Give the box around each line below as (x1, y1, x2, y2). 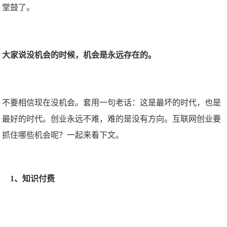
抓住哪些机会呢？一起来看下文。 (2, 131, 124, 139)
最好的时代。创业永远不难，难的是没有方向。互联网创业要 (2, 115, 221, 123)
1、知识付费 (2, 174, 55, 183)
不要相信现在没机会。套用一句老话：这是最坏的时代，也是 (2, 98, 221, 107)
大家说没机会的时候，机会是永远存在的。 (2, 51, 157, 59)
